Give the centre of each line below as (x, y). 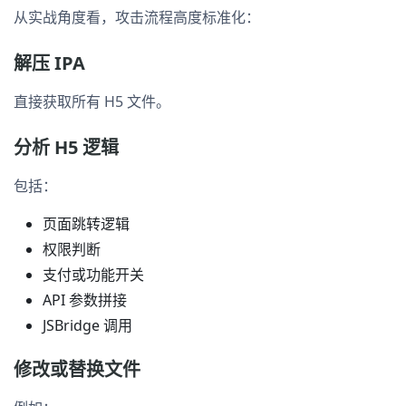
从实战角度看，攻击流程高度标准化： (137, 18)
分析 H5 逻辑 (66, 148)
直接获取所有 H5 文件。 (92, 102)
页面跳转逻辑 (86, 224)
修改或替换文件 (77, 370)
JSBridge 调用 (87, 326)
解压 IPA (49, 63)
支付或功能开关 (93, 275)
